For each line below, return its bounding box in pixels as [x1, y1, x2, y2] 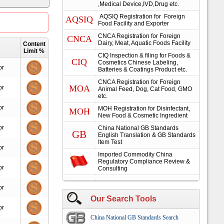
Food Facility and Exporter [98, 20, 169, 27]
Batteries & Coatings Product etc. [98, 66, 187, 73]
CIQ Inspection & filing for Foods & [98, 52, 190, 59]
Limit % [23, 47, 44, 54]
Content [22, 40, 45, 47]
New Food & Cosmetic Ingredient [98, 112, 187, 119]
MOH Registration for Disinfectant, [98, 105, 190, 112]
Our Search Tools [90, 194, 156, 203]
